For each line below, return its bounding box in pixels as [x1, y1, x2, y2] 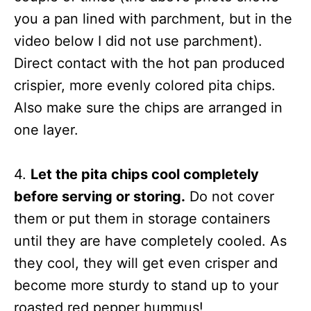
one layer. [14, 121, 78, 138]
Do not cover [185, 187, 274, 205]
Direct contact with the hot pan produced [14, 54, 285, 72]
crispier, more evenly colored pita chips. [14, 76, 276, 94]
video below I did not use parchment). [14, 32, 262, 49]
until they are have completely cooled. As [14, 232, 287, 249]
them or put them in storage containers [14, 210, 270, 227]
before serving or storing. [14, 187, 185, 205]
